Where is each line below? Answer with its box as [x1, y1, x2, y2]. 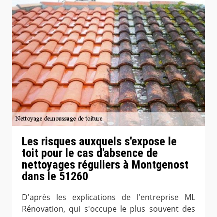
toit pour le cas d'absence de [22, 146, 158, 160]
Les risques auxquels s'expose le [22, 134, 177, 148]
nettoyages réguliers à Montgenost [22, 157, 188, 171]
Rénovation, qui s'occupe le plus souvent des [22, 203, 195, 215]
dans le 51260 [22, 169, 88, 183]
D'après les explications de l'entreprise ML [22, 192, 195, 203]
